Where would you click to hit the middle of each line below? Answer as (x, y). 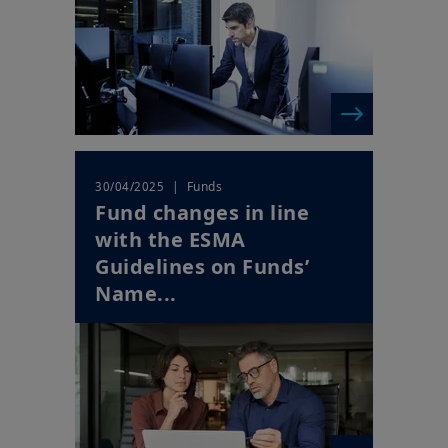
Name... (136, 294)
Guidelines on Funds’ (202, 267)
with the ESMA (170, 240)
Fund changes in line (202, 213)
